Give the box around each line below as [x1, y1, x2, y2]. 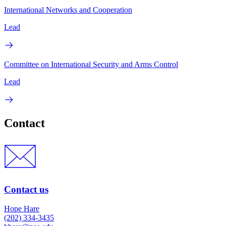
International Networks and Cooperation [4, 5, 132, 14]
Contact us [4, 184, 48, 195]
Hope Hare [4, 204, 39, 213]
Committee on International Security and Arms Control [4, 60, 178, 69]
